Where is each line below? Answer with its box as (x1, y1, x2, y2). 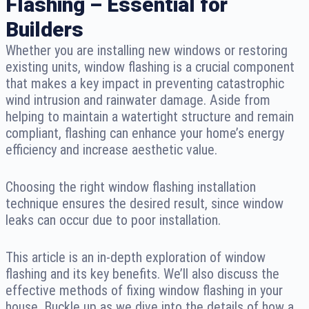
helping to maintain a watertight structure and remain (6, 108, 294, 125)
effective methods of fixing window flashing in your (6, 281, 283, 299)
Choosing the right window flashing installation (6, 178, 256, 195)
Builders (6, 17, 83, 41)
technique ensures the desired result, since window (6, 195, 283, 212)
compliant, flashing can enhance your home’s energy (6, 124, 284, 141)
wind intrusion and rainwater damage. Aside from (6, 91, 270, 108)
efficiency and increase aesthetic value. (6, 141, 217, 158)
